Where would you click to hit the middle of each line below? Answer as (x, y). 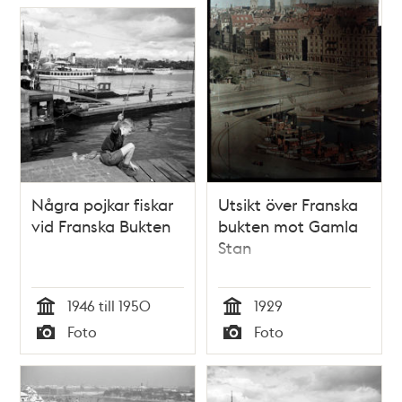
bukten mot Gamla (288, 225)
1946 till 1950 (109, 305)
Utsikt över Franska (288, 204)
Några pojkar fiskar (103, 204)
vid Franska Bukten (101, 225)
